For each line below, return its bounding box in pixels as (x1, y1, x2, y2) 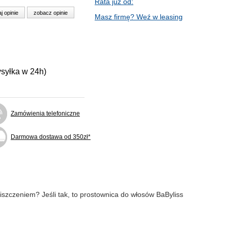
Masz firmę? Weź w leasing (95, 13, 183, 21)
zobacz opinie (34, 10, 68, 16)
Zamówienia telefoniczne (11, 110, 80, 117)
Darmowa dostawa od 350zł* (11, 133, 91, 140)
